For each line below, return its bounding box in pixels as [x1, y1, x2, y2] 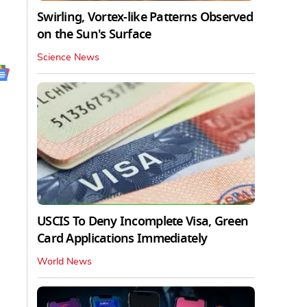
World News [37, 256, 92, 267]
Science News [37, 52, 99, 62]
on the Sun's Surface [37, 25, 151, 43]
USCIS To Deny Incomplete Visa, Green [37, 212, 249, 230]
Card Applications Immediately [37, 229, 208, 247]
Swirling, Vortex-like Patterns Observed [37, 8, 253, 26]
